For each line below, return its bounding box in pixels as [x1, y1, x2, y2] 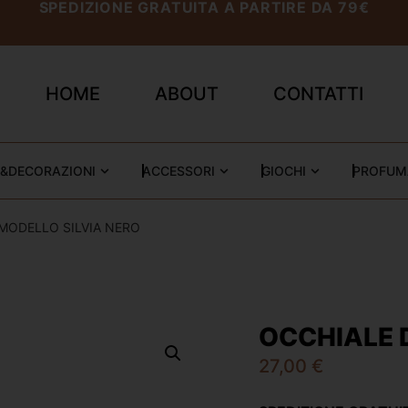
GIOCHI [261, 163, 306, 178]
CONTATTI [272, 83, 363, 105]
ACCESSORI [142, 163, 215, 178]
